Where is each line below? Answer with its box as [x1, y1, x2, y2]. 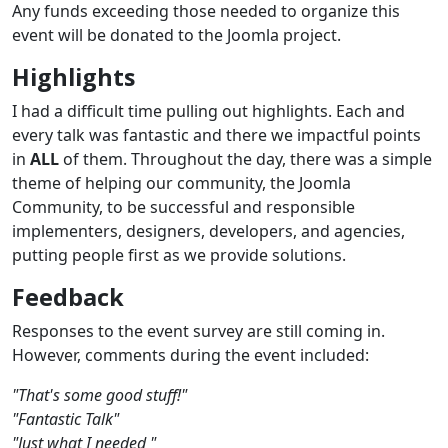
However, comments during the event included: [12, 344, 369, 367]
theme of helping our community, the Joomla [12, 172, 351, 195]
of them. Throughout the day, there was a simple [59, 148, 432, 171]
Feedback [12, 281, 124, 314]
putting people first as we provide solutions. [12, 244, 346, 267]
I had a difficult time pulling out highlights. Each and [12, 100, 405, 123]
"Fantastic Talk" [12, 408, 119, 431]
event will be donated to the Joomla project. [12, 24, 345, 47]
